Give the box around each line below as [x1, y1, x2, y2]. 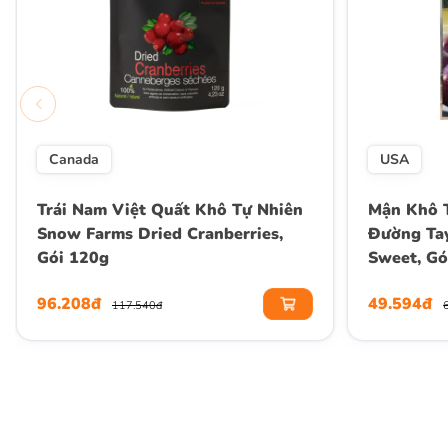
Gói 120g [37, 247, 109, 270]
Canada [49, 150, 99, 170]
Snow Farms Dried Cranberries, [37, 223, 283, 246]
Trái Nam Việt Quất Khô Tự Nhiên [37, 199, 303, 222]
